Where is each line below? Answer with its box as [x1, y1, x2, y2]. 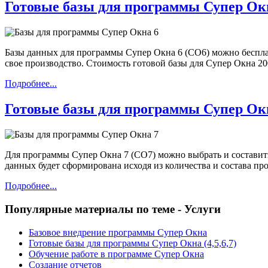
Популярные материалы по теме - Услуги [5, 202, 221, 215]
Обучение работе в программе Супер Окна [29, 248, 204, 259]
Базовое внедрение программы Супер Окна [29, 227, 207, 237]
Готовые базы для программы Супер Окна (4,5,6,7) [29, 237, 236, 248]
